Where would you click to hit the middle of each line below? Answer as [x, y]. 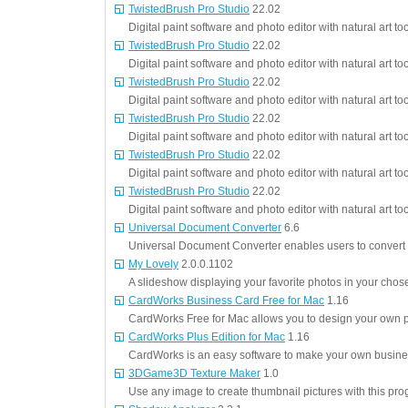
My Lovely [153, 264]
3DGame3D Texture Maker [194, 373]
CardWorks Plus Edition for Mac [207, 337]
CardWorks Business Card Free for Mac [226, 301]
